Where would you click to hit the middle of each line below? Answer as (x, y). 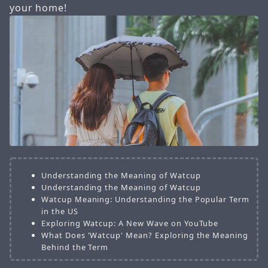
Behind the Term (75, 247)
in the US (60, 211)
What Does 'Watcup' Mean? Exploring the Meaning (145, 235)
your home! (38, 8)
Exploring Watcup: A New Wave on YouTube (130, 223)
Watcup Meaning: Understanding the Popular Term (145, 199)
